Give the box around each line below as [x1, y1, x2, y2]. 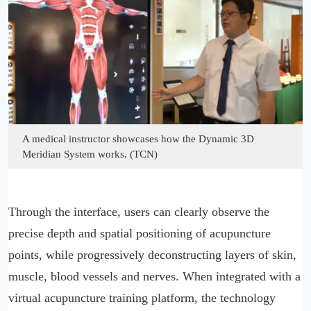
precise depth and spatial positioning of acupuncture [8, 226, 271, 241]
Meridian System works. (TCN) [22, 149, 158, 160]
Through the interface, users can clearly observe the [8, 205, 269, 219]
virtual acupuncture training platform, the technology [8, 291, 276, 305]
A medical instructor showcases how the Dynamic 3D [22, 133, 254, 145]
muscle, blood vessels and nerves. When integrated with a [8, 269, 301, 284]
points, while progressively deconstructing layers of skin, [8, 248, 296, 262]
